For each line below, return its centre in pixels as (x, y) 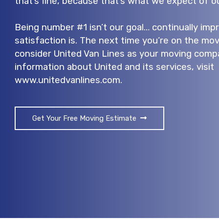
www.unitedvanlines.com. (68, 80)
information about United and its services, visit (114, 67)
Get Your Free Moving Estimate (84, 118)
